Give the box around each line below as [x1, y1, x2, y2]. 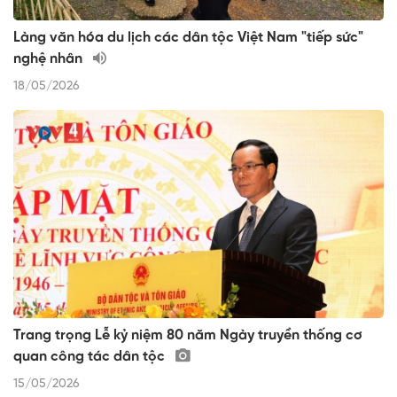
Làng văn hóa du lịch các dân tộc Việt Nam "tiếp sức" [13, 30, 363, 46]
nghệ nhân [13, 51, 86, 67]
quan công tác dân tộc [13, 349, 168, 365]
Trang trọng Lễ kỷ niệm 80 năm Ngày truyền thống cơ [13, 328, 362, 344]
